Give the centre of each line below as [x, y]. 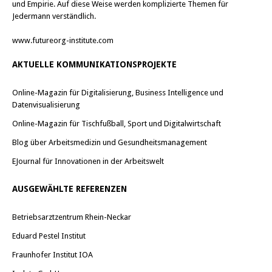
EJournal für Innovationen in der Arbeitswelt [88, 161]
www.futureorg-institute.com [63, 40]
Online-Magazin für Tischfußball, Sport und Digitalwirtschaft [117, 124]
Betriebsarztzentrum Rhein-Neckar [72, 217]
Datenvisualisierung [46, 105]
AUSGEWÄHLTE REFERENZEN [70, 189]
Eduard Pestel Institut [49, 236]
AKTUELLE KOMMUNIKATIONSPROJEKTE [94, 64]
